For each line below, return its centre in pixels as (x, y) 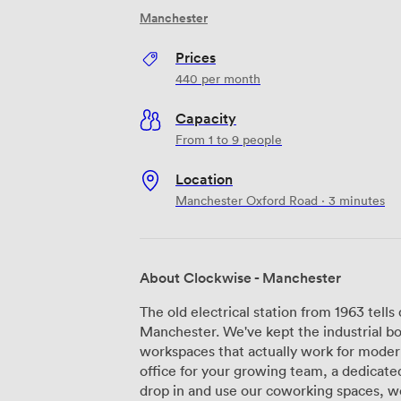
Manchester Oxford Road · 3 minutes (280, 200)
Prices (196, 57)
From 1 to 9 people (229, 139)
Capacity (206, 118)
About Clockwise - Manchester (240, 277)
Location (204, 179)
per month (229, 78)
